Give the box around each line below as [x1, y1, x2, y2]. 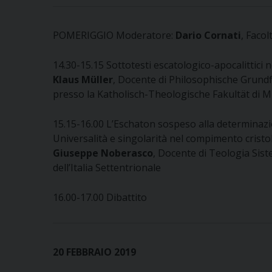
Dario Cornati [175, 29, 241, 42]
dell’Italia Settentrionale [53, 161, 161, 174]
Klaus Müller [53, 73, 113, 86]
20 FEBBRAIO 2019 [53, 245, 136, 259]
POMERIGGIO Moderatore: [53, 29, 175, 42]
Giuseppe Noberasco [53, 146, 153, 160]
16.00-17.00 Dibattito [53, 191, 147, 204]
